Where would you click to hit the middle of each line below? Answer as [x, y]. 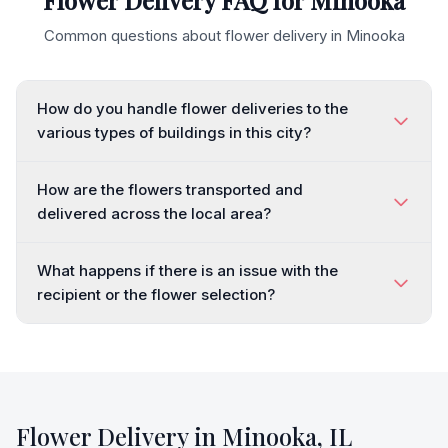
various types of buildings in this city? [174, 132]
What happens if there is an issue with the [187, 270]
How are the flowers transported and [170, 189]
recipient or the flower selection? [156, 294]
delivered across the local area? [154, 213]
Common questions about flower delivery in [194, 35]
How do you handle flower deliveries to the [192, 108]
